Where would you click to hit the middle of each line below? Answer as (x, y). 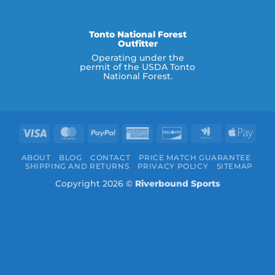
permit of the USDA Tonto (137, 67)
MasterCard (106, 132)
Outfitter (137, 44)
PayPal (130, 132)
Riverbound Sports (177, 184)
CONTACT (110, 158)
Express (166, 146)
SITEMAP (234, 166)
